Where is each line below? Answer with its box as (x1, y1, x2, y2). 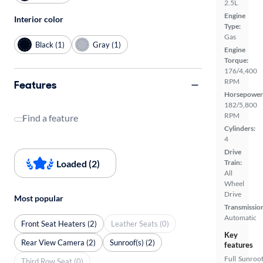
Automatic (224, 213, 257, 222)
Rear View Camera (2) (21, 237, 96, 247)
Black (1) (35, 39, 65, 49)
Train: (224, 158, 242, 167)
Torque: (224, 56, 248, 65)
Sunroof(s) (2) (110, 237, 155, 247)
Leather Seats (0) (111, 218, 169, 228)
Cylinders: (224, 124, 255, 133)
